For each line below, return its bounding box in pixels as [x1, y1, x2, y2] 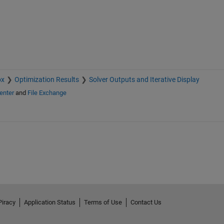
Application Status [23, 198, 75, 206]
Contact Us [130, 198, 161, 206]
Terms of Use [83, 198, 122, 206]
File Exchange [27, 89, 66, 97]
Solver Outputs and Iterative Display [88, 75, 199, 84]
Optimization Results [14, 75, 79, 84]
